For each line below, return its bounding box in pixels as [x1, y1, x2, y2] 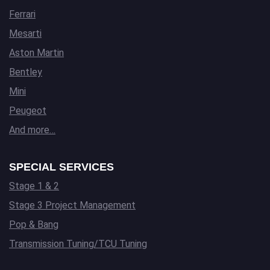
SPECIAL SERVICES [9, 160, 114, 173]
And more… [9, 124, 55, 136]
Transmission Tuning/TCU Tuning [9, 237, 147, 250]
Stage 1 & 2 [9, 180, 59, 192]
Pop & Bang [9, 218, 58, 230]
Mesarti [9, 27, 42, 39]
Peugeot [9, 104, 46, 116]
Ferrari [9, 8, 36, 20]
